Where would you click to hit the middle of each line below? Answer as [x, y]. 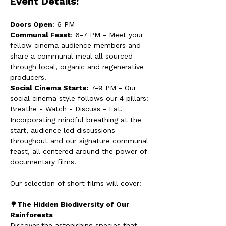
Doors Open [31, 24]
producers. [28, 77]
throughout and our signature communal [80, 141]
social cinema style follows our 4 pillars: [80, 98]
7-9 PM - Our [114, 88]
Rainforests [32, 215]
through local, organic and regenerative [78, 67]
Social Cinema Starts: [49, 88]
